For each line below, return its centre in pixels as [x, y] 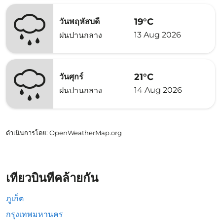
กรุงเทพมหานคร [35, 214]
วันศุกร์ [71, 77]
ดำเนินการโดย [26, 133]
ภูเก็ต [15, 199]
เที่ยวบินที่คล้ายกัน [52, 178]
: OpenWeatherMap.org [84, 133]
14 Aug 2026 [158, 90]
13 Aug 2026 [158, 35]
